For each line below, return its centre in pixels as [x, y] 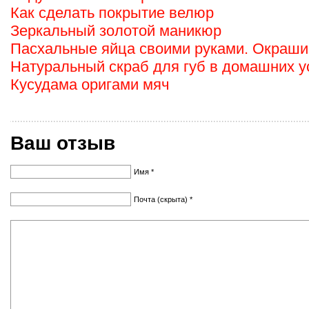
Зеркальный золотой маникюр [116, 31]
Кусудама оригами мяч [90, 84]
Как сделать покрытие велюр [112, 13]
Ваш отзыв [63, 143]
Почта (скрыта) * [163, 199]
